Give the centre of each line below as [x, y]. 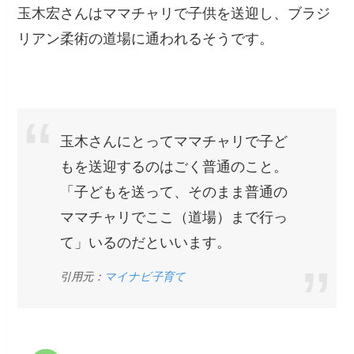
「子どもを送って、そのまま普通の [174, 192]
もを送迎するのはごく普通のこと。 [174, 167]
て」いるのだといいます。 [146, 243]
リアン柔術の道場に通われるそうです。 [146, 38]
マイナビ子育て [145, 276]
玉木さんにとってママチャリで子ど [174, 142]
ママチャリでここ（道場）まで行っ [174, 218]
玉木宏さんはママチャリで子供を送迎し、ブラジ [174, 13]
